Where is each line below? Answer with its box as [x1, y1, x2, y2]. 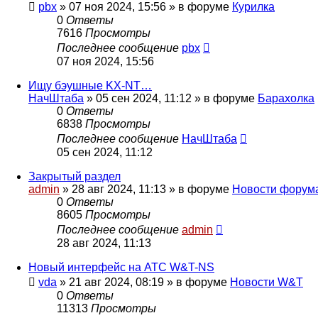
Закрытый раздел [28, 170, 121, 183]
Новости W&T [230, 276, 303, 289]
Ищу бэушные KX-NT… [28, 79, 152, 92]
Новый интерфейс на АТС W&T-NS [28, 261, 214, 274]
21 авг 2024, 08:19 [69, 276, 164, 289]
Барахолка [258, 92, 314, 105]
